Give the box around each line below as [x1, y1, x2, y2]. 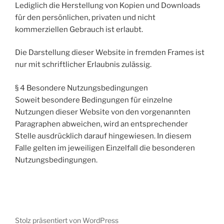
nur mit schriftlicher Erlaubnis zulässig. [15, 60, 151, 69]
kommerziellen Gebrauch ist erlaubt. [15, 24, 143, 34]
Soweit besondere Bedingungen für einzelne [15, 95, 172, 104]
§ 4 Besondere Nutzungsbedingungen [15, 83, 148, 92]
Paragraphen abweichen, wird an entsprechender [15, 119, 188, 128]
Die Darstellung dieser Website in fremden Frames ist [15, 48, 204, 57]
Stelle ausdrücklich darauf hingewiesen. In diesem [15, 131, 191, 140]
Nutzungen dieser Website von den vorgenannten [15, 107, 190, 116]
